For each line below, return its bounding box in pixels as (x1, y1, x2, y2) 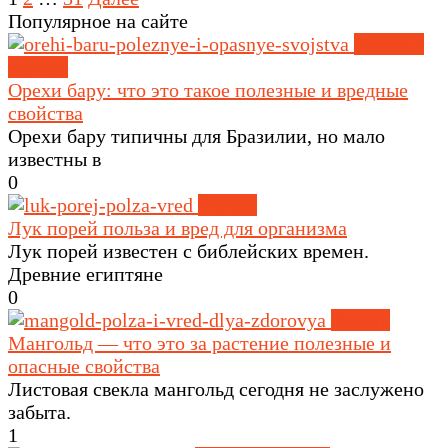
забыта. (8, 400, 71, 423)
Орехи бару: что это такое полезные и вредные (8, 78, 408, 101)
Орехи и (354, 32, 424, 55)
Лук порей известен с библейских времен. (8, 239, 369, 262)
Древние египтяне (8, 262, 163, 285)
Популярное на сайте (8, 9, 188, 32)
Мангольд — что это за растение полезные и (8, 331, 391, 354)
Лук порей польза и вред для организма (8, 216, 347, 239)
